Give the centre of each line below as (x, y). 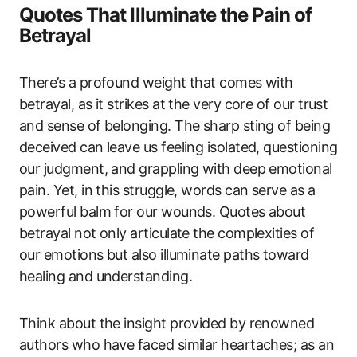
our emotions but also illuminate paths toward (164, 254)
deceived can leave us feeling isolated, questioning (178, 147)
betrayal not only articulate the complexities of (167, 233)
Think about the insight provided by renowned (167, 323)
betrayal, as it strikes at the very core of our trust (174, 104)
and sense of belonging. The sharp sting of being (175, 125)
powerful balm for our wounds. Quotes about (163, 211)
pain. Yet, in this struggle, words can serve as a (167, 190)
